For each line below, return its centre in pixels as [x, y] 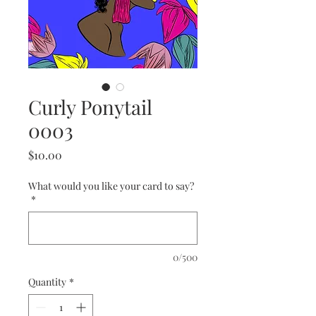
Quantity [47, 282]
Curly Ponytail [90, 107]
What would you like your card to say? [111, 186]
